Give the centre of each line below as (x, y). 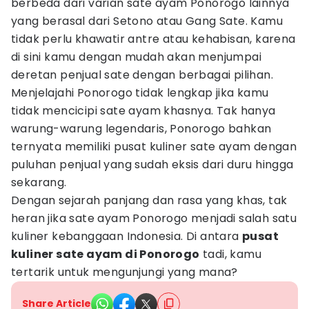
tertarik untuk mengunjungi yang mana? (124, 272)
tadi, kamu (231, 254)
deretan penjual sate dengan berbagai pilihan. (142, 75)
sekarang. (39, 182)
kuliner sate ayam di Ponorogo (106, 254)
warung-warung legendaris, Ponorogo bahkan (141, 129)
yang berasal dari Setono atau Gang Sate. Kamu (147, 21)
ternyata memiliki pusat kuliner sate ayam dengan (154, 147)
